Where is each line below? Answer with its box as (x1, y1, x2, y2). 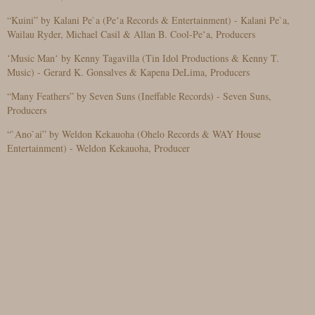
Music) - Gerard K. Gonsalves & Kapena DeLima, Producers (7, 65, 250, 79)
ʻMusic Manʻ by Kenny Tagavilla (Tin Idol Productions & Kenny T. (7, 51, 279, 65)
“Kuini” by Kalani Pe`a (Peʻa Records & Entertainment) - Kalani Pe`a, (7, 13, 290, 27)
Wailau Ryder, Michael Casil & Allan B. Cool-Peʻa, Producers (7, 27, 255, 41)
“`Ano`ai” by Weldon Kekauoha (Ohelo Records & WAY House (7, 127, 261, 141)
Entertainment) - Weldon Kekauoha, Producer (7, 141, 190, 155)
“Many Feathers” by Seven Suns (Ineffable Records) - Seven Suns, (7, 89, 271, 103)
